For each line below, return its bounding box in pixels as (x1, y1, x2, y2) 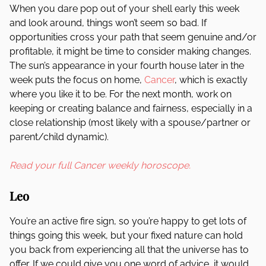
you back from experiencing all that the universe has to (9, 244, 249, 255)
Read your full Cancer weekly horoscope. (9, 160, 191, 171)
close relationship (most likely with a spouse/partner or (9, 117, 251, 128)
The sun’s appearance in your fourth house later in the (9, 60, 244, 71)
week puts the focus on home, (9, 74, 144, 85)
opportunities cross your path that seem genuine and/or (9, 31, 256, 43)
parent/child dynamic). (9, 131, 109, 142)
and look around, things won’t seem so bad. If (9, 17, 207, 28)
